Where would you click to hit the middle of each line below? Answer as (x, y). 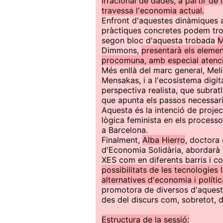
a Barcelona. (125, 130)
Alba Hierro (164, 140)
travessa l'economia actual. (153, 10)
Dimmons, (121, 50)
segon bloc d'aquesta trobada (160, 40)
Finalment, (122, 140)
